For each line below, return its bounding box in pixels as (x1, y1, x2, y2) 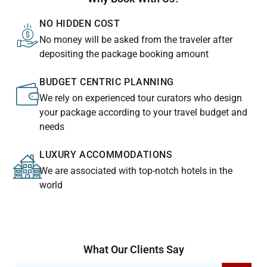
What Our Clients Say (83, 243, 184, 256)
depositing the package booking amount (39, 48, 209, 60)
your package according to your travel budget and (39, 106, 247, 118)
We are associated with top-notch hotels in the (39, 164, 232, 176)
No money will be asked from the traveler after (39, 33, 232, 45)
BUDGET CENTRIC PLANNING (39, 76, 174, 88)
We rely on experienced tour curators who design (39, 92, 242, 104)
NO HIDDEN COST (39, 17, 120, 29)
